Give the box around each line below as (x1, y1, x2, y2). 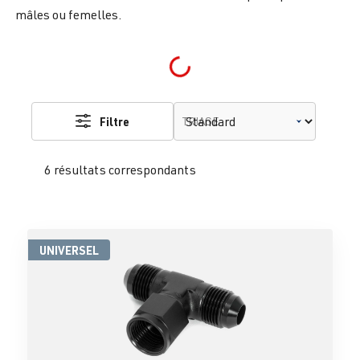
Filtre (100, 114, 130, 129)
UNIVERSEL (39, 243, 99, 258)
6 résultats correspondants (44, 162, 196, 178)
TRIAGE (182, 114, 219, 129)
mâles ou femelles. (15, 6, 122, 23)
